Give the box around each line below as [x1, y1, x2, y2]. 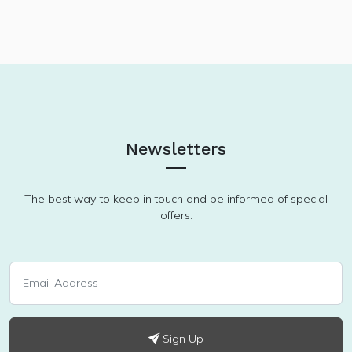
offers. [159, 208, 192, 223]
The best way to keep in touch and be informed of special [24, 192, 328, 207]
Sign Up [159, 332, 203, 346]
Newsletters [126, 139, 226, 159]
